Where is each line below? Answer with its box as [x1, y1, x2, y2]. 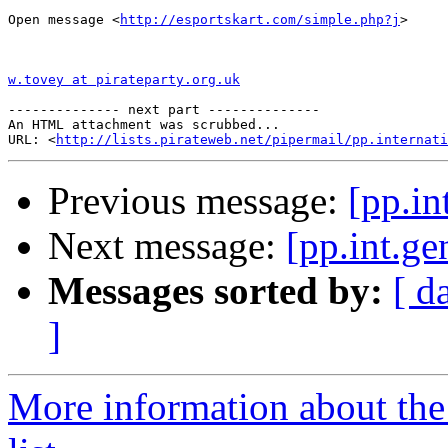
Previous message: [48, 179, 348, 223]
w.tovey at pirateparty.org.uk [8, 72, 240, 88]
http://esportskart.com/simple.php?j [120, 12, 400, 28]
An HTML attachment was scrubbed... [8, 117, 280, 133]
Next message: [48, 224, 286, 268]
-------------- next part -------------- [8, 102, 320, 118]
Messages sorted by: [48, 269, 383, 313]
